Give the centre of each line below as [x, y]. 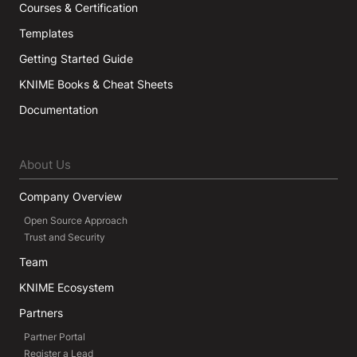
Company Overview [71, 197]
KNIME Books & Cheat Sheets [96, 84]
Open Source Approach [76, 221]
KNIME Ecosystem [67, 288]
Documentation [59, 110]
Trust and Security [65, 237]
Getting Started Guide [76, 59]
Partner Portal [55, 337]
